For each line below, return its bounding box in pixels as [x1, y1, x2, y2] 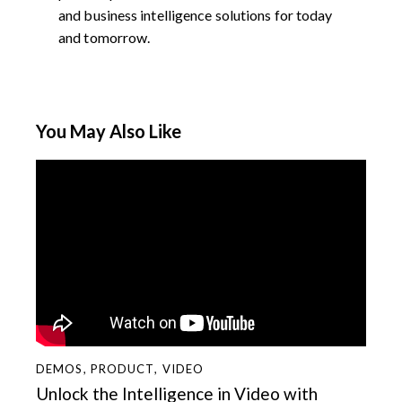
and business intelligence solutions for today [58, 6, 333, 24]
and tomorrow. [58, 29, 151, 47]
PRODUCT [90, 362, 155, 377]
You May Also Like [36, 120, 181, 143]
